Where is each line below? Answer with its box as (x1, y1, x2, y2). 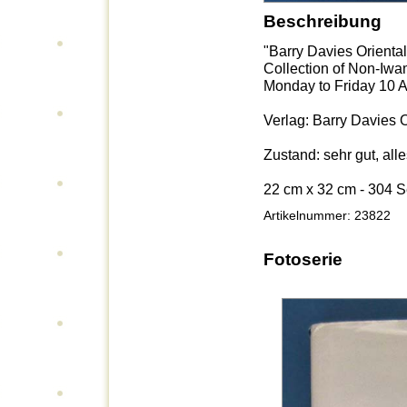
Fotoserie (263, 249, 342, 269)
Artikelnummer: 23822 (263, 208, 391, 223)
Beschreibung (263, 11, 382, 31)
